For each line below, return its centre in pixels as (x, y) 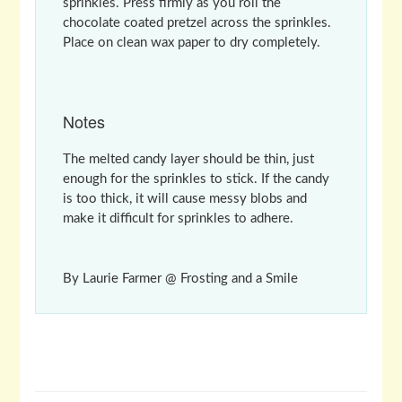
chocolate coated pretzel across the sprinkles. (197, 22)
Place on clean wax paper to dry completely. (191, 42)
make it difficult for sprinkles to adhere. (178, 218)
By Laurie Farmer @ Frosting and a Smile (180, 278)
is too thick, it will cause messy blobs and (184, 198)
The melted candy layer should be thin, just (188, 159)
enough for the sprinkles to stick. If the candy (196, 179)
